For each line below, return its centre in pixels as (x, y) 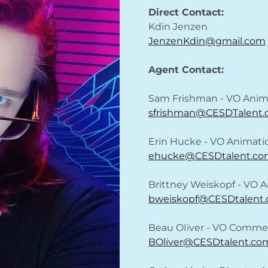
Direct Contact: (186, 12)
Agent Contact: (186, 70)
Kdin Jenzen (178, 27)
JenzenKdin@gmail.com (207, 41)
